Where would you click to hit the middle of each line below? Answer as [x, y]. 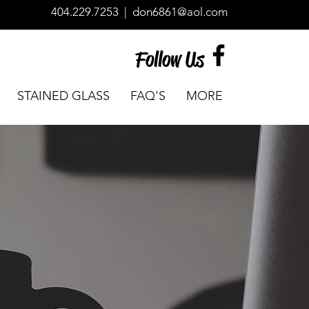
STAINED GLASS [64, 96]
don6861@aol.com [180, 12]
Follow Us [170, 59]
